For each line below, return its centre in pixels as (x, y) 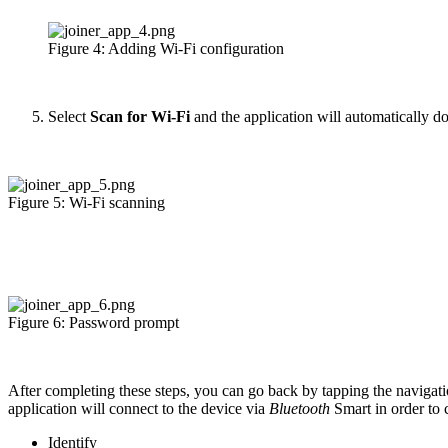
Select (69, 116)
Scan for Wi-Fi (142, 116)
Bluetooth (301, 408)
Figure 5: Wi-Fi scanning (86, 202)
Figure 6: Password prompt (93, 322)
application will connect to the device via (138, 408)
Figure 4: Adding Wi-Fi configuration (166, 48)
